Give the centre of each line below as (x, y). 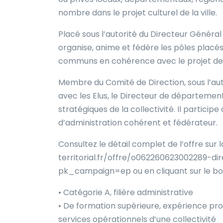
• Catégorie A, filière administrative (126, 192)
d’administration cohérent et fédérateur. (138, 122)
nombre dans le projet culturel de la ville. (138, 12)
